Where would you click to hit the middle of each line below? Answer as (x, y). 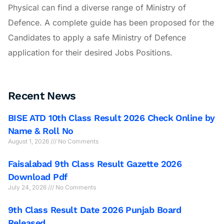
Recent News (42, 96)
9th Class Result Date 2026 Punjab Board (95, 210)
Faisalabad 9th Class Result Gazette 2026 (95, 164)
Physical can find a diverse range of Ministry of (97, 7)
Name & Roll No (41, 131)
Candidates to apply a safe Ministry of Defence (97, 37)
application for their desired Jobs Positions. (90, 52)
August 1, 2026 (29, 141)
